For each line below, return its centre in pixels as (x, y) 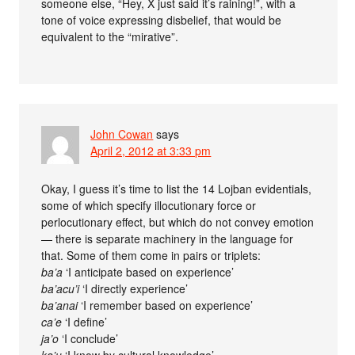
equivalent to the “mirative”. (110, 37)
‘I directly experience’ (134, 289)
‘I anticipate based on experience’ (149, 272)
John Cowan (122, 134)
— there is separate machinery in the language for (168, 239)
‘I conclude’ (89, 339)
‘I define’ (85, 322)
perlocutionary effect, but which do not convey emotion (178, 222)
